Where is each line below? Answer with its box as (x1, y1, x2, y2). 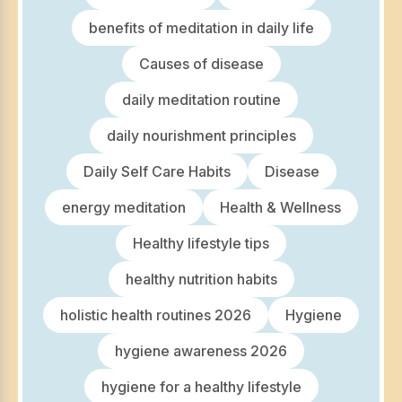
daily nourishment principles (106, 127, 296, 145)
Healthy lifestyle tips (133, 234, 269, 253)
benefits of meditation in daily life (88, 19, 314, 38)
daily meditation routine (121, 91, 281, 109)
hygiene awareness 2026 (115, 342, 287, 361)
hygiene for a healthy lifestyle (100, 378, 301, 397)
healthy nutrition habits (125, 270, 277, 289)
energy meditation (61, 198, 186, 217)
